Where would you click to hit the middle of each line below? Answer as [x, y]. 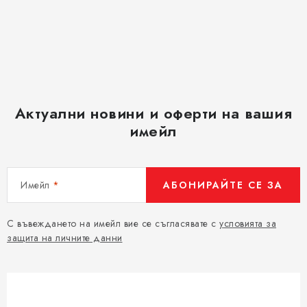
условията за [248, 223]
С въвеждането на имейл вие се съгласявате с [113, 223]
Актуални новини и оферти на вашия [153, 113]
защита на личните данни [65, 238]
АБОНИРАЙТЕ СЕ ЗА [223, 185]
